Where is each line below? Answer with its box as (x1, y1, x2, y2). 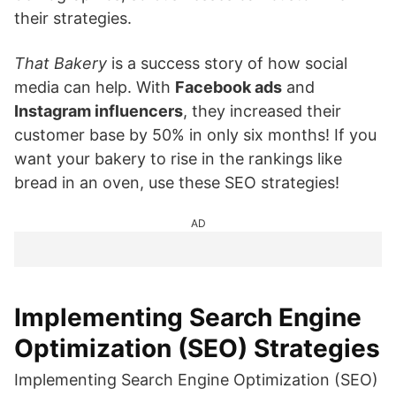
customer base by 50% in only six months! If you (14, 126, 377, 144)
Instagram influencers (14, 102, 183, 120)
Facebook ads (175, 78, 282, 96)
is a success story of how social (107, 54, 347, 72)
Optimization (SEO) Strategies (14, 333, 380, 363)
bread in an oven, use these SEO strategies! (14, 173, 339, 192)
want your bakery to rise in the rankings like (14, 149, 342, 168)
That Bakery (14, 54, 107, 72)
